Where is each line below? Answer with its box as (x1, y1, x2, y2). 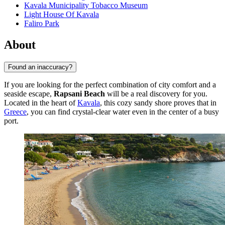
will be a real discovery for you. (105, 89, 207, 98)
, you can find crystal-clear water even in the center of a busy (27, 107, 219, 116)
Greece (4, 107, 27, 116)
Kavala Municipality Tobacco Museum (24, 1, 148, 10)
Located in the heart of (4, 98, 77, 107)
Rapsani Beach (54, 89, 105, 98)
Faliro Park (24, 19, 59, 28)
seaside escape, (4, 89, 54, 98)
